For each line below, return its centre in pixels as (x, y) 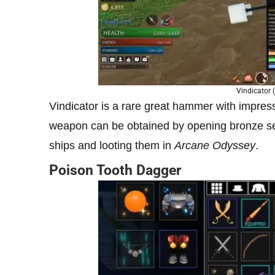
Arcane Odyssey (215, 145)
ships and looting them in (112, 145)
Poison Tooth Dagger (115, 170)
